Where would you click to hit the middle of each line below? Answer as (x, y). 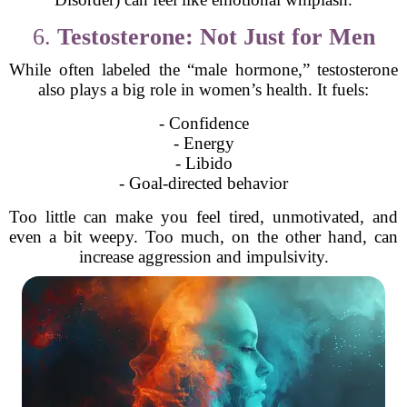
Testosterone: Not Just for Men (216, 37)
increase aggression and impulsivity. (203, 257)
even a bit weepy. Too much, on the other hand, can (203, 237)
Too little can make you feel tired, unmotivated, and (203, 217)
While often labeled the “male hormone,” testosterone (203, 69)
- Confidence (203, 123)
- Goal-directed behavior (203, 183)
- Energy (203, 143)
